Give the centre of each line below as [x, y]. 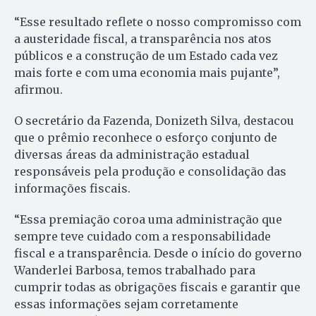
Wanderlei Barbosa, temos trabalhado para [135, 270]
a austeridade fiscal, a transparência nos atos [143, 38]
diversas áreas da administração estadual [132, 154]
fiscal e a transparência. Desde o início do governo [158, 253]
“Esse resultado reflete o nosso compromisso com [158, 22]
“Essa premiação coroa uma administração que [148, 219]
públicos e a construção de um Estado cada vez [146, 55]
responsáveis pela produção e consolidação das [150, 171]
